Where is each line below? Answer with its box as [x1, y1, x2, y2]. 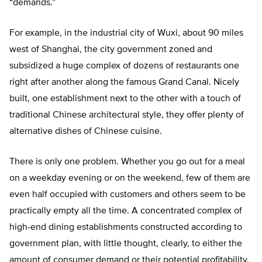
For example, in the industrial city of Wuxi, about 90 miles [9, 29, 243, 39]
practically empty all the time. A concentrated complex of [9, 206, 242, 216]
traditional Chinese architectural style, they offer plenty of [9, 111, 244, 120]
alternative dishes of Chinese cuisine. [9, 127, 162, 137]
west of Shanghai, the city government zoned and [9, 45, 212, 55]
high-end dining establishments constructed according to [9, 223, 242, 233]
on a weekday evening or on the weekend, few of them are [9, 174, 250, 184]
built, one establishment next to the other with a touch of [9, 94, 241, 104]
